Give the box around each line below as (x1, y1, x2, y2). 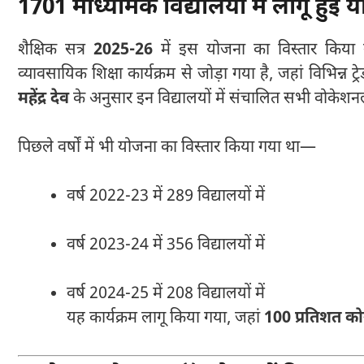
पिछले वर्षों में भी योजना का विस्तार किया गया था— (18, 136, 316, 158)
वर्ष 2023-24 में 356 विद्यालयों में (67, 234, 265, 256)
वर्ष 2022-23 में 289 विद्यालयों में (67, 185, 265, 207)
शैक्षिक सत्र (18, 39, 93, 61)
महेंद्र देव (18, 88, 69, 110)
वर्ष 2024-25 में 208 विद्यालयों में (67, 283, 265, 305)
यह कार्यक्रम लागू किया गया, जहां (67, 307, 264, 329)
